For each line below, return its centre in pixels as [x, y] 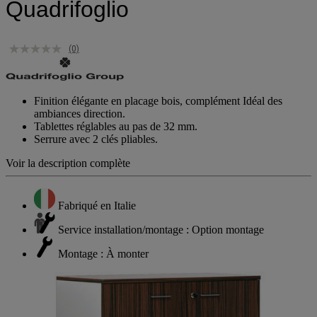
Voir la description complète [68, 163]
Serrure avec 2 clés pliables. [96, 139]
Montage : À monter [103, 253]
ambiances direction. [80, 113]
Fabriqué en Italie [97, 205]
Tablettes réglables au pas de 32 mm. [116, 126]
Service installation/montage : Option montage [161, 229]
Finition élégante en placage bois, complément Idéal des [158, 100]
